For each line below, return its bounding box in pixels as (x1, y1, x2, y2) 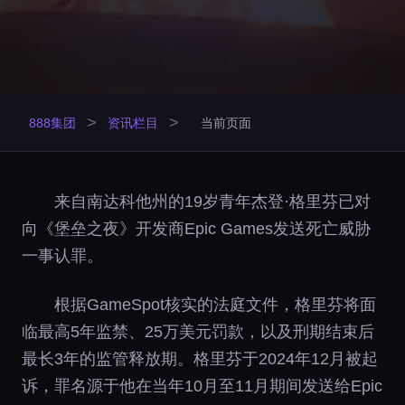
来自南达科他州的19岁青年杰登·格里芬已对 (54, 193, 371, 211)
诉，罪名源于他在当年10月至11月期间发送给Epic (22, 377, 382, 395)
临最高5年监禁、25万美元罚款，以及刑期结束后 (22, 323, 374, 341)
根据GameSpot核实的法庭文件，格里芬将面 (54, 296, 376, 314)
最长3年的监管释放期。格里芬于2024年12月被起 (22, 350, 378, 368)
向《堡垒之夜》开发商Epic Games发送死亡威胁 (22, 220, 371, 238)
